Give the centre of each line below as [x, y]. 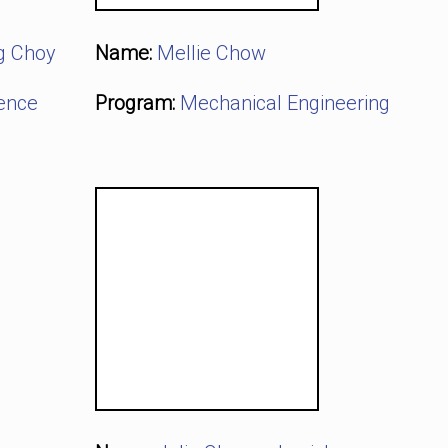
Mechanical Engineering [284, 103]
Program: [134, 103]
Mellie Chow [211, 53]
